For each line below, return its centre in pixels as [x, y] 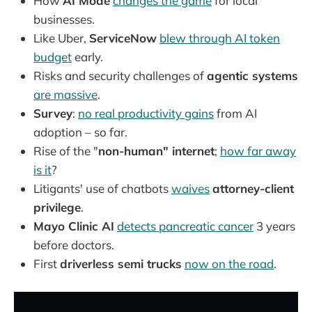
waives [190, 188]
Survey [53, 113]
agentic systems [252, 75]
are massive [65, 94]
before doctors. [74, 244]
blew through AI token [220, 38]
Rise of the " [66, 150]
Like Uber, [61, 38]
